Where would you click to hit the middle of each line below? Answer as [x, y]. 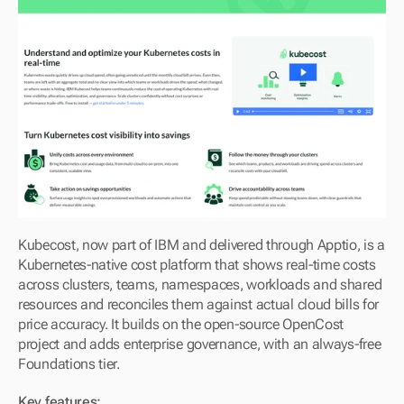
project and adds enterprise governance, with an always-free [200, 344]
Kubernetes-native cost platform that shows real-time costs [197, 265]
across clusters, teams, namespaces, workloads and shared [200, 285]
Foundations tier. [69, 364]
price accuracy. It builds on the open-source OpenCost [181, 325]
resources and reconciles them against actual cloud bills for [199, 305]
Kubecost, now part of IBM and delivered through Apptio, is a [202, 245]
